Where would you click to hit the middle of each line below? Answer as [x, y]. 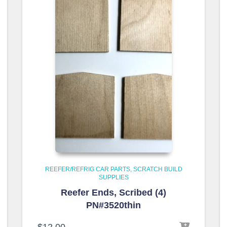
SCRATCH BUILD [158, 169]
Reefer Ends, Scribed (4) [113, 193]
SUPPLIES [113, 177]
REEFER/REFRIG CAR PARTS [87, 169]
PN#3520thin [113, 205]
